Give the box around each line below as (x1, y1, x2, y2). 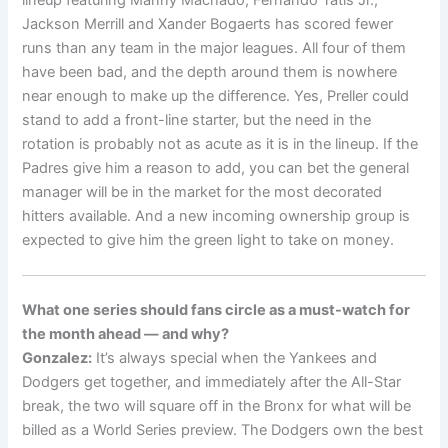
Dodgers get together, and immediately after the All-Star (22, 372, 402, 391)
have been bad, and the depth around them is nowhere (22, 62, 398, 81)
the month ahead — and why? (22, 324, 230, 343)
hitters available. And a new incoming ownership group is (22, 206, 411, 225)
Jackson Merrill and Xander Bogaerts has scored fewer (22, 14, 394, 33)
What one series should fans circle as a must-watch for (22, 300, 411, 319)
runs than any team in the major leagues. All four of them (22, 38, 407, 57)
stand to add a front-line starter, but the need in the (22, 110, 372, 129)
